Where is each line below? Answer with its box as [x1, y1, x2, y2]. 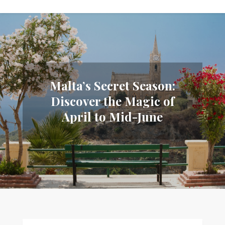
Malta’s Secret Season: [49, 77, 175, 93]
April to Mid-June [62, 108, 163, 125]
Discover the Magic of [50, 92, 174, 109]
